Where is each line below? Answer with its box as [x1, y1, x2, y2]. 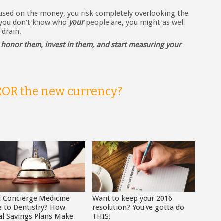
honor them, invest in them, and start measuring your [1, 40, 181, 50]
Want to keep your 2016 [92, 194, 172, 203]
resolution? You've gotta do [92, 203, 184, 212]
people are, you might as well [84, 18, 185, 27]
